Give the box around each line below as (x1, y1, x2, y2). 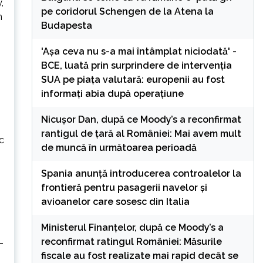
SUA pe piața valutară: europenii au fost (41, 73, 225, 85)
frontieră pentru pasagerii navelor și (41, 181, 207, 193)
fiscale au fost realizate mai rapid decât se (41, 249, 238, 261)
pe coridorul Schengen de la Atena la (41, 5, 214, 17)
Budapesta (41, 19, 92, 31)
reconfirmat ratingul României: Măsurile (41, 235, 222, 247)
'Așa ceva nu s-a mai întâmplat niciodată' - (41, 45, 237, 57)
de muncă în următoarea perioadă (41, 141, 197, 153)
